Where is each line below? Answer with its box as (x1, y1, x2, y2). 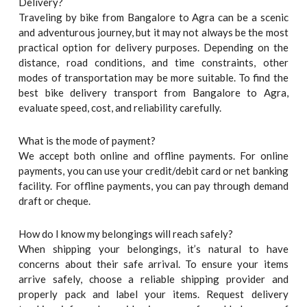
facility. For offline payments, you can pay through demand (19, 180, 288, 193)
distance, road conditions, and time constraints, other (19, 56, 288, 69)
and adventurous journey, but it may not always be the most (19, 25, 288, 38)
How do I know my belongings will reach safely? (19, 228, 234, 241)
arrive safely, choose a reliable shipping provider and (19, 273, 288, 286)
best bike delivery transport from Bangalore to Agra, (19, 86, 288, 99)
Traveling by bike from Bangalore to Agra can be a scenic (19, 10, 288, 23)
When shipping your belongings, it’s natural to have (19, 243, 288, 256)
